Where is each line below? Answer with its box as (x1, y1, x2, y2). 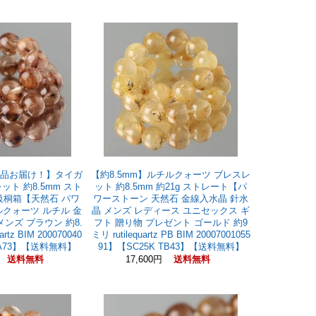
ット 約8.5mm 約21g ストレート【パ (95, 181, 247, 192)
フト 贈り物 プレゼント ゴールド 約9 (94, 217, 248, 228)
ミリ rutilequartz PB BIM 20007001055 (91, 229, 250, 240)
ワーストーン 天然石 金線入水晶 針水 (93, 193, 248, 204)
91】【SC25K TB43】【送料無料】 (97, 241, 244, 252)
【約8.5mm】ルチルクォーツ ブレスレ (91, 169, 250, 180)
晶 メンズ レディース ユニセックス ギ (92, 205, 250, 216)
